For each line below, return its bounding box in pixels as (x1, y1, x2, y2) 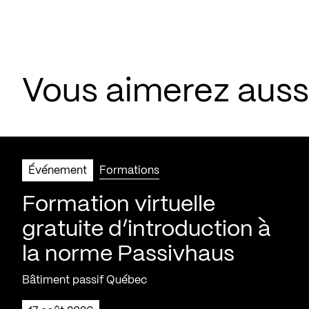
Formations (99, 165, 159, 176)
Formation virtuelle (22, 194, 215, 215)
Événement (28, 165, 87, 176)
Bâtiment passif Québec (22, 275, 147, 286)
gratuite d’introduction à (22, 219, 271, 240)
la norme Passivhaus (22, 243, 235, 265)
